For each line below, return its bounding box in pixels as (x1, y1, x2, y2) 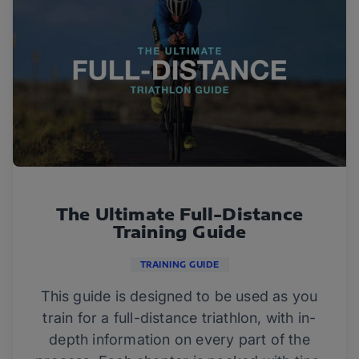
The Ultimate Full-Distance (55, 204, 304, 224)
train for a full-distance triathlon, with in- (42, 309, 317, 327)
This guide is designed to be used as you (41, 288, 318, 305)
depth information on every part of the (49, 331, 310, 349)
